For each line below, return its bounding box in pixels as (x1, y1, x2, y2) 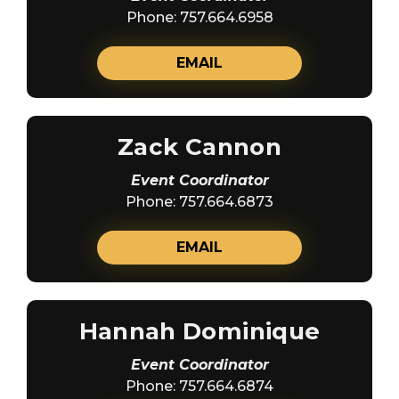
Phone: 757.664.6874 (126, 377, 273, 395)
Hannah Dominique (78, 316, 321, 346)
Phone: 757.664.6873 (126, 192, 273, 210)
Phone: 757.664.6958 (126, 8, 273, 26)
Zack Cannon (118, 132, 281, 161)
